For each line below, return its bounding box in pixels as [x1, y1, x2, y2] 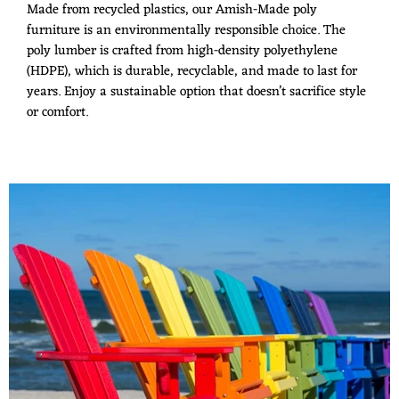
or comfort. [27, 101, 88, 126]
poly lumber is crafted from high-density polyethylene [27, 39, 338, 64]
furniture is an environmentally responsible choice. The [27, 19, 346, 44]
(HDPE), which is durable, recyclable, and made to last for [27, 60, 357, 85]
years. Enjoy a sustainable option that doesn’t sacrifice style [27, 80, 366, 105]
